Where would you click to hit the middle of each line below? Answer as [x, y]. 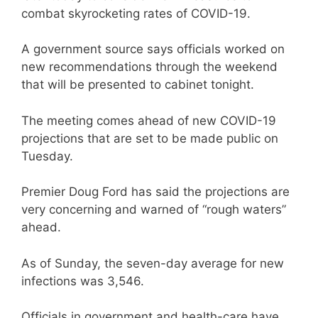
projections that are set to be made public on [150, 138]
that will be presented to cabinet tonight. [139, 84]
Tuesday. [49, 156]
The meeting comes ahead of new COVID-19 [149, 120]
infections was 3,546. [83, 281]
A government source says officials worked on [153, 49]
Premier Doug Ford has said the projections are [155, 192]
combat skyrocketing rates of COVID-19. [138, 13]
